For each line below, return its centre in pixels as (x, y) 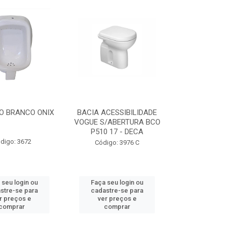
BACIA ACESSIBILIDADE (117, 112)
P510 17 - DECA (117, 132)
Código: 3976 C (117, 143)
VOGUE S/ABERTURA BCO (117, 122)
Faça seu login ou (117, 182)
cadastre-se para (117, 190)
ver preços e (117, 199)
